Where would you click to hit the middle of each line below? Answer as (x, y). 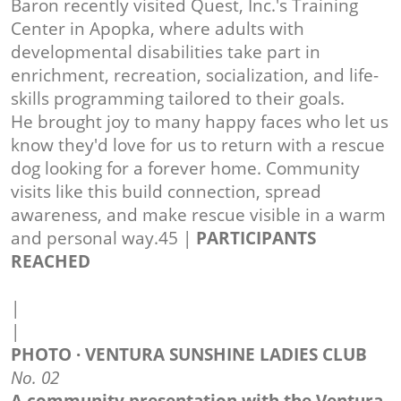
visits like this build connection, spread (166, 192)
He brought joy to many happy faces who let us (200, 122)
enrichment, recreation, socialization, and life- (195, 76)
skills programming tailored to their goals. (178, 99)
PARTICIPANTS (256, 239)
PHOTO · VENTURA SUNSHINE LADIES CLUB (189, 355)
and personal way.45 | (103, 239)
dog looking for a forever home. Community (185, 169)
